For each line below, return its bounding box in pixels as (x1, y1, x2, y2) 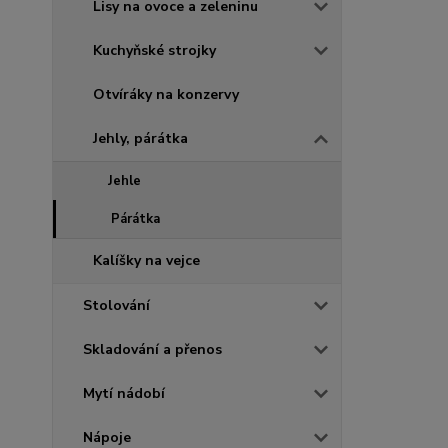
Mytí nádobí (83, 383, 165, 403)
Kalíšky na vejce (93, 250, 200, 270)
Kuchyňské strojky (93, 40, 216, 60)
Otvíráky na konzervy (93, 84, 239, 104)
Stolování (83, 295, 150, 315)
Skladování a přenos (83, 339, 222, 359)
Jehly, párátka (93, 128, 188, 148)
